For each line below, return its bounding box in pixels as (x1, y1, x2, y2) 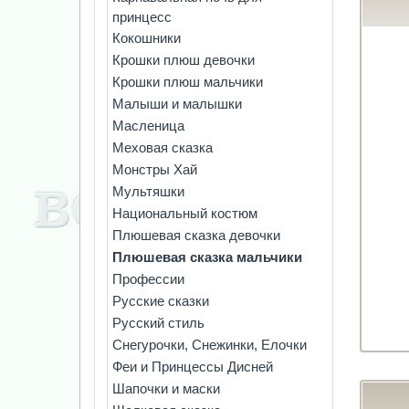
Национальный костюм (112, 205, 257, 221)
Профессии (112, 271, 184, 287)
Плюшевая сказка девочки (112, 227, 280, 243)
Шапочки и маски (112, 381, 220, 396)
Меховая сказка (112, 140, 213, 155)
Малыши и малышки (112, 96, 242, 111)
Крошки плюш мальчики (112, 74, 263, 89)
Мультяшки (112, 184, 184, 199)
